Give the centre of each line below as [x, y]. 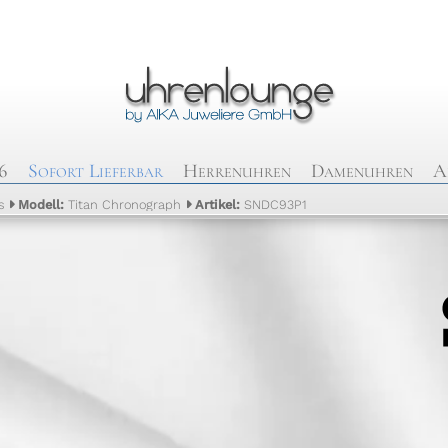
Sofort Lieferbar [95, 171]
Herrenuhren [236, 171]
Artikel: [220, 204]
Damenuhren [362, 171]
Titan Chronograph [125, 204]
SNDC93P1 [276, 204]
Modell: [43, 204]
